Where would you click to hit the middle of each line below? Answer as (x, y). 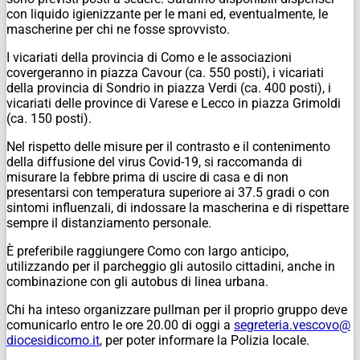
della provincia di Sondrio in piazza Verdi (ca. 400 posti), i (169, 88)
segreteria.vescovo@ (292, 325)
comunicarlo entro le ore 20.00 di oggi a (120, 325)
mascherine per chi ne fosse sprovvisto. (118, 29)
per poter (132, 340)
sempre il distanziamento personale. (109, 223)
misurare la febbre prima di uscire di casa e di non (147, 177)
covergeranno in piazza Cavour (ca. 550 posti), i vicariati (165, 72)
